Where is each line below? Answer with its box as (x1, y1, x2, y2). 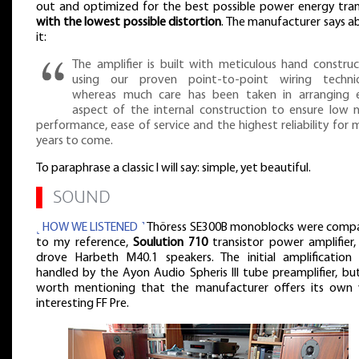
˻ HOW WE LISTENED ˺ (36, 221, 145, 234)
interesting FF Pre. (36, 297, 129, 310)
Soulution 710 (132, 236, 208, 249)
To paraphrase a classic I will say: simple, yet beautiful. (36, 161, 311, 175)
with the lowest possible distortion (36, 16, 221, 30)
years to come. (36, 135, 113, 148)
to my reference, (36, 236, 133, 249)
